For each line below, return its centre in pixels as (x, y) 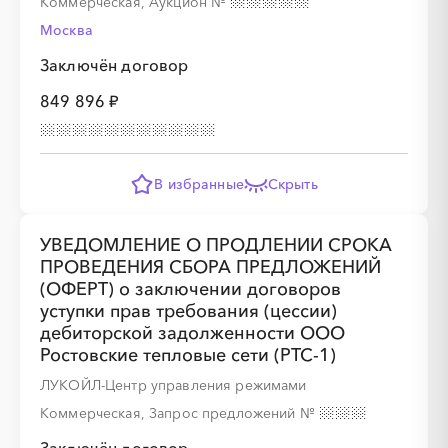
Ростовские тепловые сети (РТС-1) (188, 355)
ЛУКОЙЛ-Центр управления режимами (173, 385)
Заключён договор (114, 65)
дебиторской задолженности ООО (192, 333)
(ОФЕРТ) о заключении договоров (190, 289)
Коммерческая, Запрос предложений (170, 413)
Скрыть (292, 184)
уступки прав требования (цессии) (188, 311)
